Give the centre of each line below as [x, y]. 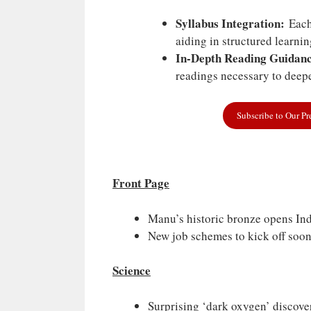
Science [132, 271]
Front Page [141, 183]
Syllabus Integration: [230, 24]
